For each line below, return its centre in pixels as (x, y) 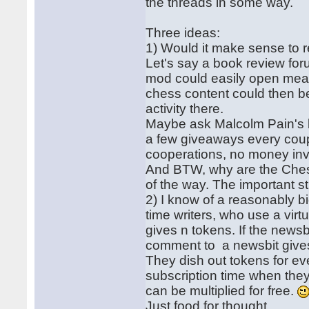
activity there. (187, 109)
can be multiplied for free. (222, 291)
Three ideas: (183, 33)
